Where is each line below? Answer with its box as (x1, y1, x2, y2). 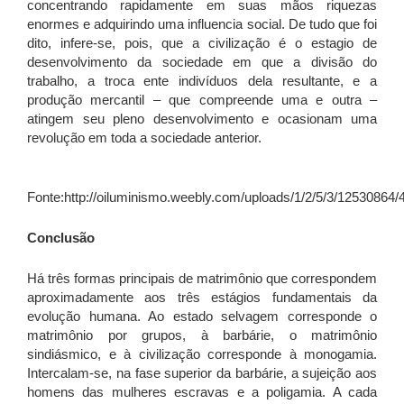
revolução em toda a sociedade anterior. (27, 130, 262, 146)
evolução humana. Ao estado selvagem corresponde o (27, 308, 377, 325)
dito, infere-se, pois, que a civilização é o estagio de (27, 35, 377, 51)
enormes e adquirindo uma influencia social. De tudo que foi (27, 16, 377, 32)
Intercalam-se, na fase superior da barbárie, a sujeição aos (27, 365, 377, 381)
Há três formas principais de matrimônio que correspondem (27, 271, 377, 287)
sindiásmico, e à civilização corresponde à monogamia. (27, 346, 377, 363)
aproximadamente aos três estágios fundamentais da (27, 289, 377, 306)
